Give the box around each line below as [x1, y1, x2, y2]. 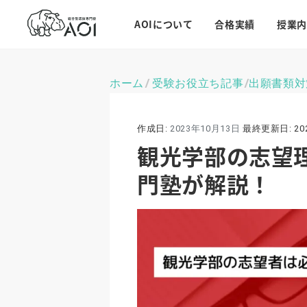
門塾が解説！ [137, 168, 271, 199]
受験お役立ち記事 [152, 75, 244, 90]
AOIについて [134, 17, 193, 31]
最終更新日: [242, 123, 292, 134]
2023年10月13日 [167, 123, 243, 134]
